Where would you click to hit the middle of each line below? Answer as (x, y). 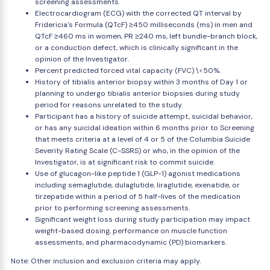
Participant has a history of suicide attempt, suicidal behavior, (144, 116)
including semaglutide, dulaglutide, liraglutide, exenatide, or (137, 185)
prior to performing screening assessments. (112, 208)
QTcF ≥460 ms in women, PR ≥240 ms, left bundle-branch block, (146, 36)
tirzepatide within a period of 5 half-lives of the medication (138, 196)
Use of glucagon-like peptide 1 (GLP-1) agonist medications (138, 174)
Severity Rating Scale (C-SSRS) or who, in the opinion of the (137, 151)
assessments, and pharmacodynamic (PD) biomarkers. (131, 242)
